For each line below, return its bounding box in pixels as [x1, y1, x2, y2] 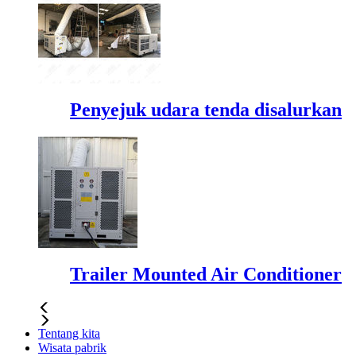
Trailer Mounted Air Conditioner [70, 263, 342, 284]
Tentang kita [38, 326, 100, 340]
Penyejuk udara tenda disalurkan [70, 99, 342, 121]
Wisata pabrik [38, 340, 106, 354]
